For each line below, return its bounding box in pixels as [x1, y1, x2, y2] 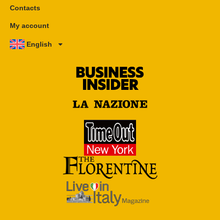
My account [10, 22, 49, 30]
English [27, 40, 53, 49]
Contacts [10, 4, 40, 12]
